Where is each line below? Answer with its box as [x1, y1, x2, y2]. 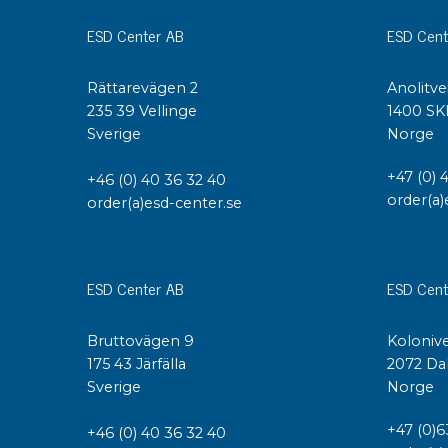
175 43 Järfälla [87, 354, 190, 373]
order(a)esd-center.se [87, 194, 242, 213]
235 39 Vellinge [87, 102, 197, 121]
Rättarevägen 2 [87, 79, 198, 98]
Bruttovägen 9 [87, 331, 194, 350]
